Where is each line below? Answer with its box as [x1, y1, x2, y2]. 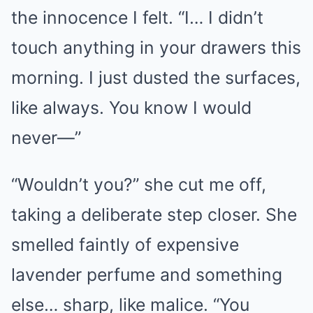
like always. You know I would [11, 97, 252, 118]
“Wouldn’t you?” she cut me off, [11, 174, 266, 195]
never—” [11, 127, 81, 148]
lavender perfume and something [11, 264, 282, 285]
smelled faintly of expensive [11, 234, 239, 255]
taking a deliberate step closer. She [11, 204, 297, 225]
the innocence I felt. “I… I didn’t [11, 7, 263, 28]
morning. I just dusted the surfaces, [11, 67, 300, 88]
